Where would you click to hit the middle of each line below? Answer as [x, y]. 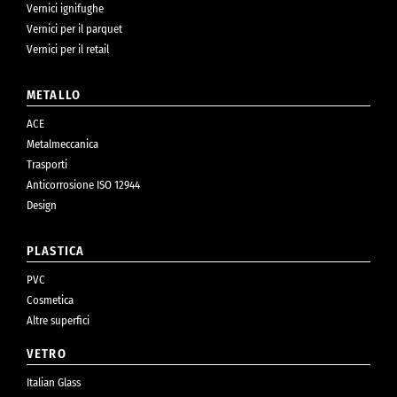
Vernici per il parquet [74, 29]
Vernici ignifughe [65, 9]
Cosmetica [50, 300]
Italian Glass [54, 383]
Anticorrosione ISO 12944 [83, 185]
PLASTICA [56, 252]
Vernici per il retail [68, 50]
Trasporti [47, 165]
